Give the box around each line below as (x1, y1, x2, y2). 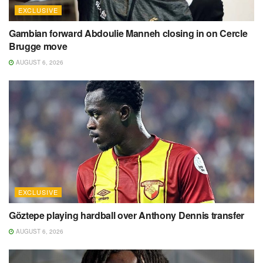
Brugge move (9, 39, 68, 53)
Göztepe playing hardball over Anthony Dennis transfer (9, 208, 245, 222)
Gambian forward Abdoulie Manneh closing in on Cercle (9, 26, 248, 41)
